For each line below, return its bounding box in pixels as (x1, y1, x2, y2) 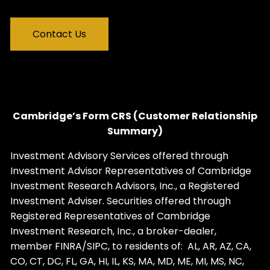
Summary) (107, 124, 163, 138)
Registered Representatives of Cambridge (10, 209, 211, 223)
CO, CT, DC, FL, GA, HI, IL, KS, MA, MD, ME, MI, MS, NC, (10, 254, 245, 268)
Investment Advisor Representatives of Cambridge (10, 163, 252, 178)
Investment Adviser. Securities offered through (10, 193, 231, 208)
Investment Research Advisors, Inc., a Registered (10, 178, 240, 193)
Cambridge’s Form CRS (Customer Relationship (13, 108, 257, 123)
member (10, 239, 55, 253)
